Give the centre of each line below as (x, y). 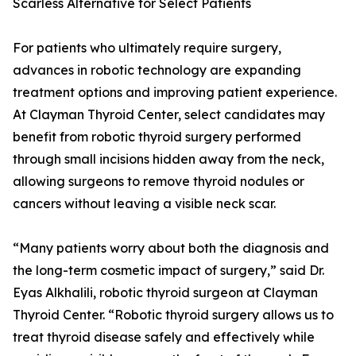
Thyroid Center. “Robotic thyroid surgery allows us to (173, 315)
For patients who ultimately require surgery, (147, 48)
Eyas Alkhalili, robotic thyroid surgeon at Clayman (165, 293)
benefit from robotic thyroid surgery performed (157, 137)
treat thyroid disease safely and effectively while (164, 337)
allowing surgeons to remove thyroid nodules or (159, 182)
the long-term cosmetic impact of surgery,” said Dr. (168, 271)
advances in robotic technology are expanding (157, 70)
